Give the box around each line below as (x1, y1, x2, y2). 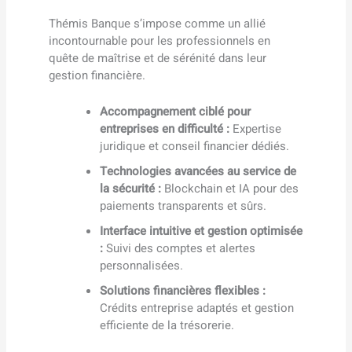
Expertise (229, 119, 282, 137)
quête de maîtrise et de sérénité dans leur (49, 49, 267, 67)
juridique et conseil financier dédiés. (100, 137, 290, 155)
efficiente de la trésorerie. (100, 316, 235, 334)
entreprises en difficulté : (100, 119, 230, 137)
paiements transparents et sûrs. (100, 196, 267, 214)
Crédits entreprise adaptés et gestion (100, 299, 295, 317)
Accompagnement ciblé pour (100, 102, 251, 120)
